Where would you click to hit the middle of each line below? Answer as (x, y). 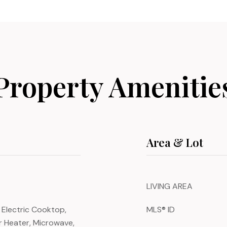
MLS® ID (161, 210)
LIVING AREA (169, 186)
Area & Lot (175, 142)
